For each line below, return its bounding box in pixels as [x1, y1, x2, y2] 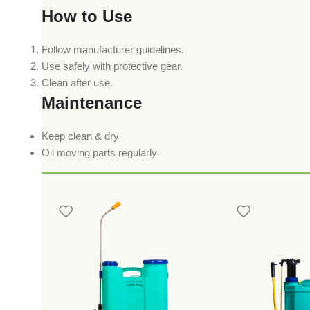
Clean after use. [42, 77, 113, 89]
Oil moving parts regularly [42, 147, 157, 159]
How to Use [42, 7, 132, 26]
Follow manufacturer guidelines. [42, 44, 184, 56]
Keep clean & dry [42, 130, 119, 143]
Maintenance [42, 93, 142, 113]
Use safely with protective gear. [42, 60, 183, 73]
